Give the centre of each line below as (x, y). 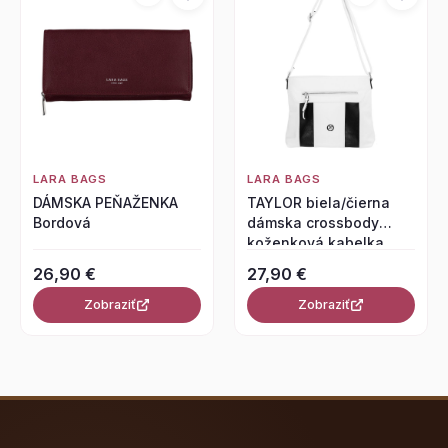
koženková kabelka (315, 243)
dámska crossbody (313, 223)
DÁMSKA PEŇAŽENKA (105, 203)
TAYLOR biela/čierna (318, 203)
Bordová (62, 223)
